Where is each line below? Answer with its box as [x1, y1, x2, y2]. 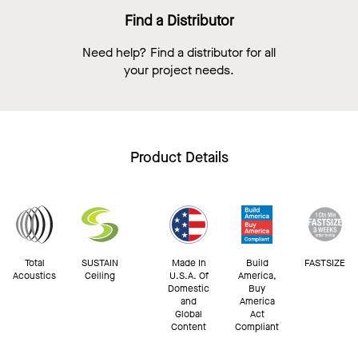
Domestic [168, 282, 209, 296]
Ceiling [85, 269, 115, 283]
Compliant [235, 320, 279, 334]
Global [175, 308, 202, 321]
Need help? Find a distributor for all [82, 44, 276, 62]
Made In [171, 257, 206, 270]
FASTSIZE [304, 257, 345, 270]
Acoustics [13, 269, 56, 283]
